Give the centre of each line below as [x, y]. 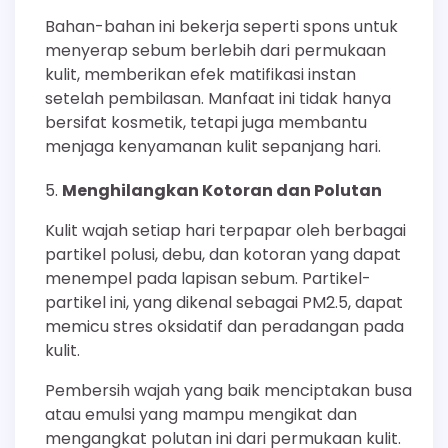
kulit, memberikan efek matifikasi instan [200, 74]
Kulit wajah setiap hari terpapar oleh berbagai [225, 230]
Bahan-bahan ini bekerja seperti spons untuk [221, 26]
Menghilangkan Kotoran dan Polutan [222, 190]
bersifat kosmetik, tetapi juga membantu [206, 122]
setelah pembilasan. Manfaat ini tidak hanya [218, 98]
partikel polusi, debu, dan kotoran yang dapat [223, 254]
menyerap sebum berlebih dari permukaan [215, 50]
